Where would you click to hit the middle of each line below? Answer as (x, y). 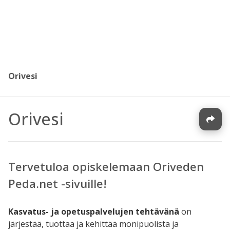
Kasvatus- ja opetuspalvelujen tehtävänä (94, 211)
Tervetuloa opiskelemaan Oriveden (106, 167)
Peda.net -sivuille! (57, 184)
